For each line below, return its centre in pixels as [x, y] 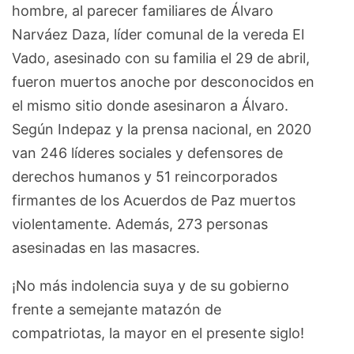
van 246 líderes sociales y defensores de [147, 153]
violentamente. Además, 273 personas [140, 224]
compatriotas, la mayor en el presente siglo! [160, 333]
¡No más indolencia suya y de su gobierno [151, 285]
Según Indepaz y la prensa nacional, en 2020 [162, 129]
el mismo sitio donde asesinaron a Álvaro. [150, 105]
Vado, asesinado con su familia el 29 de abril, [161, 58]
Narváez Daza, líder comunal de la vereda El [158, 34]
